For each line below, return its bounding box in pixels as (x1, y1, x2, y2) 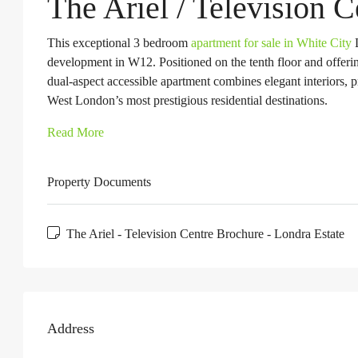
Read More (47, 125, 104, 139)
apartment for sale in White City (191, 36, 352, 50)
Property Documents (47, 175, 151, 189)
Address (47, 320, 94, 336)
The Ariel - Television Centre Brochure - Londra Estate (63, 227, 344, 241)
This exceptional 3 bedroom (47, 36, 191, 50)
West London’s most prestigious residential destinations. (47, 93, 328, 107)
